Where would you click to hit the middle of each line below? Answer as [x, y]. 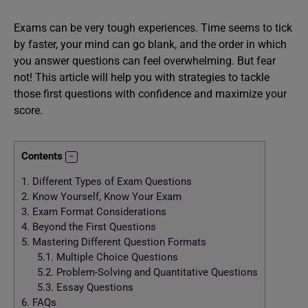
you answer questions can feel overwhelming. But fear [145, 61]
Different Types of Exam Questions [111, 182]
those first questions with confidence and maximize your [150, 94]
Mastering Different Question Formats [118, 242]
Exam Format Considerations [98, 212]
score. [28, 110]
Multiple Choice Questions [115, 257]
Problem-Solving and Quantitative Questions [155, 273]
